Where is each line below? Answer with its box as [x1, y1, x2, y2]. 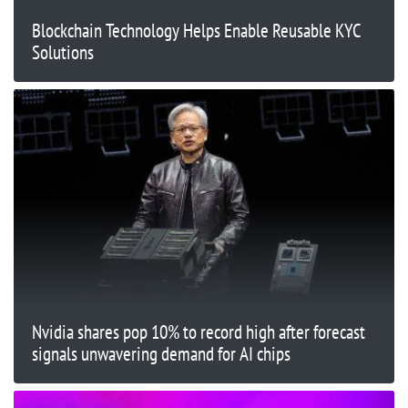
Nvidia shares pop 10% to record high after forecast [32, 319, 365, 344]
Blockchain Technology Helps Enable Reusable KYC [32, 17, 362, 43]
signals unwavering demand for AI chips [32, 341, 291, 366]
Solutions [32, 39, 94, 65]
